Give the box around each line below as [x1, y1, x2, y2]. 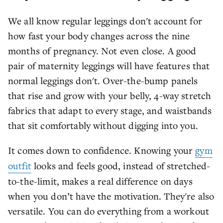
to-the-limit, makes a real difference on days [8, 175, 193, 187]
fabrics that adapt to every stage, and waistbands [8, 104, 212, 116]
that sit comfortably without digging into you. [8, 119, 198, 131]
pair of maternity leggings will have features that [8, 59, 210, 72]
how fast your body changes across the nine [8, 29, 190, 42]
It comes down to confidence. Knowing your [8, 144, 196, 156]
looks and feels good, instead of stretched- [31, 159, 211, 172]
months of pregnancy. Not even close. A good [8, 44, 197, 57]
